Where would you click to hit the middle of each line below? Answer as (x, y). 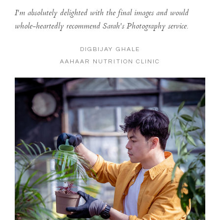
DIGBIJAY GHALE (110, 50)
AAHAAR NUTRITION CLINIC (110, 62)
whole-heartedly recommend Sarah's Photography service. (101, 27)
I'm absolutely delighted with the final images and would (101, 14)
